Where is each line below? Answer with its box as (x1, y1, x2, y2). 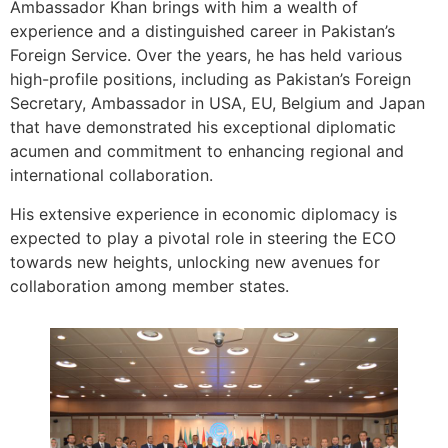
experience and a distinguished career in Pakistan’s (10, 21, 395, 42)
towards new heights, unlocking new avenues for (10, 251, 380, 272)
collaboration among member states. (10, 275, 289, 296)
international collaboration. (10, 165, 213, 186)
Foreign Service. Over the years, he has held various (10, 45, 402, 66)
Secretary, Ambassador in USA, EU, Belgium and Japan (10, 93, 425, 114)
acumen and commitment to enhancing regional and (10, 141, 404, 162)
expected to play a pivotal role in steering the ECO (10, 227, 396, 248)
